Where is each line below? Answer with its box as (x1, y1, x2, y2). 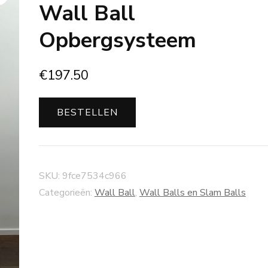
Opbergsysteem (38, 26, 196, 55)
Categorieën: (38, 186, 95, 199)
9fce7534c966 (62, 169, 127, 182)
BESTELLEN (56, 106, 118, 119)
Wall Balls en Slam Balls (139, 186, 246, 199)
